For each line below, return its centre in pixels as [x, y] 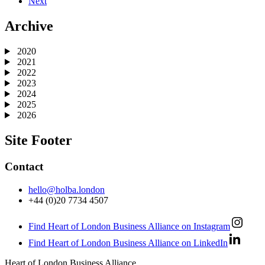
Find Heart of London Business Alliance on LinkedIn [128, 243]
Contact [24, 166]
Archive [29, 26]
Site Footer [38, 140]
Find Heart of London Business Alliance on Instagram [129, 226]
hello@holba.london [67, 189]
